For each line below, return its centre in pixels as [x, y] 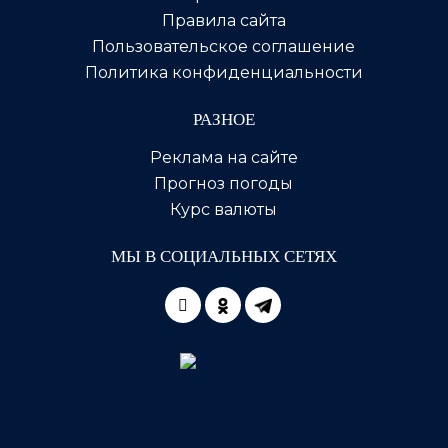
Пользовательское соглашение [224, 46]
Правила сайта [223, 20]
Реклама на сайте [223, 157]
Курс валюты [224, 209]
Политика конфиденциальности [223, 72]
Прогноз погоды [224, 183]
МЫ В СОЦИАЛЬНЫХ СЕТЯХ [223, 256]
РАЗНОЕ [223, 119]
